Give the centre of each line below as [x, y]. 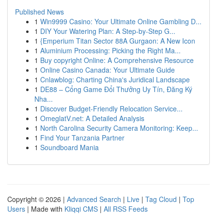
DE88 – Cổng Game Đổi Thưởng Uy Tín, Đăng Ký [116, 89]
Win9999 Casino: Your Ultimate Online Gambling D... [121, 21]
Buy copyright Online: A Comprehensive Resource [117, 60]
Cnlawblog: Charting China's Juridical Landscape [115, 79]
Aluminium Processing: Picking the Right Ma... [110, 50]
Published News [39, 12]
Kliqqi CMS [81, 209]
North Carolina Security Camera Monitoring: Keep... [119, 128]
